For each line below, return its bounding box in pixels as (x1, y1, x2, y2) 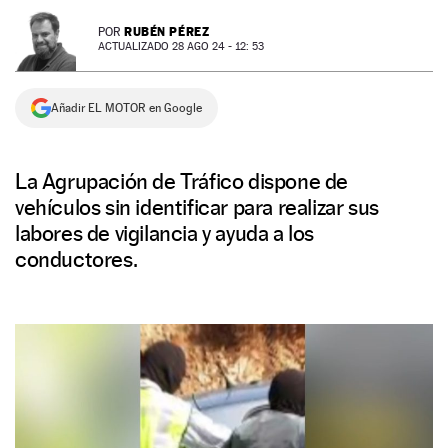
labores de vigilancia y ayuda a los (15, 220, 315, 246)
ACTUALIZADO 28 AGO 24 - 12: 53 (98, 40, 264, 53)
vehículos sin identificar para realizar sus (15, 194, 379, 220)
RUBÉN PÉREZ (124, 24, 210, 39)
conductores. (15, 246, 138, 272)
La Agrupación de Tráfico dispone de (15, 168, 349, 194)
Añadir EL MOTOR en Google (51, 101, 202, 115)
